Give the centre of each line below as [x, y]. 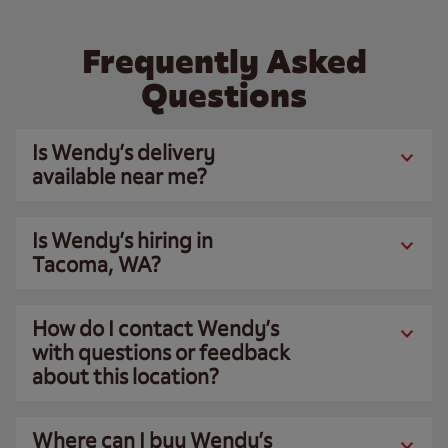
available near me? [119, 176]
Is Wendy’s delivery [123, 152]
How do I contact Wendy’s [155, 328]
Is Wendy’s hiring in [122, 240]
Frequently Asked [224, 61]
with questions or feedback [161, 352]
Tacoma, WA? [96, 264]
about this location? [125, 376]
